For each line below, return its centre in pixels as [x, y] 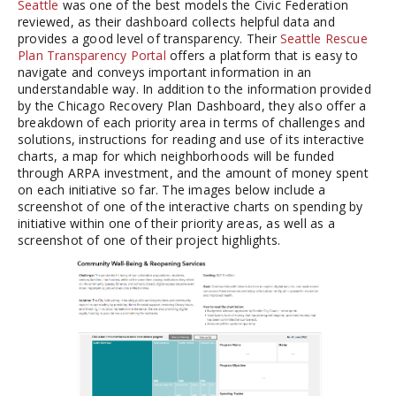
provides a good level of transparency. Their [149, 38]
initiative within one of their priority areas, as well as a [176, 223]
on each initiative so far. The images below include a [172, 189]
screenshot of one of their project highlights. [149, 240]
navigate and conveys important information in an [165, 72]
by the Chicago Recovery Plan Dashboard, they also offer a [192, 105]
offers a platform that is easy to [262, 55]
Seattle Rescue [324, 38]
